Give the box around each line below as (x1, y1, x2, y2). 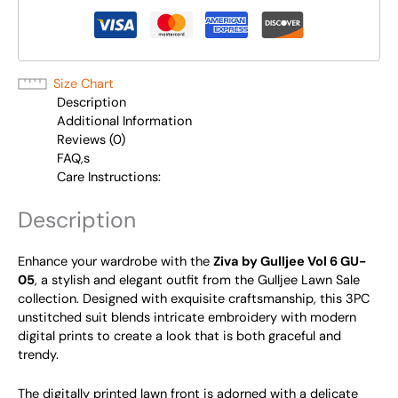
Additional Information (56, 112, 192, 130)
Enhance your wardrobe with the (18, 252, 213, 270)
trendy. (18, 346, 59, 363)
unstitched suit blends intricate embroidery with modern (18, 308, 356, 326)
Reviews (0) (56, 131, 125, 148)
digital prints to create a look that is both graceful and (18, 327, 341, 345)
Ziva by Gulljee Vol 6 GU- (213, 252, 366, 270)
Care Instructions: (56, 168, 161, 186)
